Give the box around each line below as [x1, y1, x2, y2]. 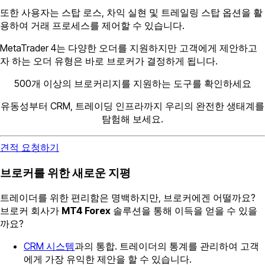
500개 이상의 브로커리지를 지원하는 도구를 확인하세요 [14, 77, 251, 89]
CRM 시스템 [24, 240, 75, 253]
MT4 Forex [62, 205, 111, 217]
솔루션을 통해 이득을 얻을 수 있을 [111, 205, 257, 217]
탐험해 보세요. [102, 112, 163, 125]
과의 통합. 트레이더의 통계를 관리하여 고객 [75, 240, 259, 253]
